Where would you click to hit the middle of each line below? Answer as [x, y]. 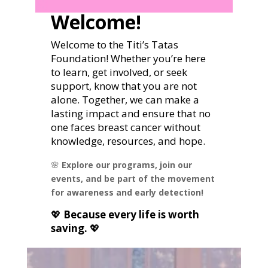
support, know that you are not [124, 86]
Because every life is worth [132, 215]
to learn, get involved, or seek [119, 72]
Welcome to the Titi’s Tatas [115, 45]
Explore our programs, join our [127, 165]
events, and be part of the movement [133, 179]
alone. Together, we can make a [125, 100]
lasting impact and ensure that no [131, 114]
